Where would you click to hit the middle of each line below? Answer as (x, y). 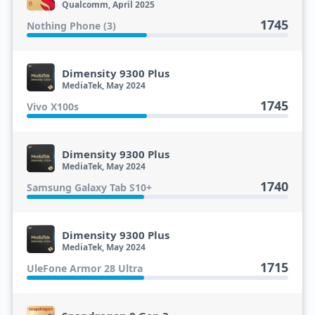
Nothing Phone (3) (71, 26)
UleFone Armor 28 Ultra (84, 268)
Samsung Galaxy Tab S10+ (89, 187)
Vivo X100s (52, 107)
